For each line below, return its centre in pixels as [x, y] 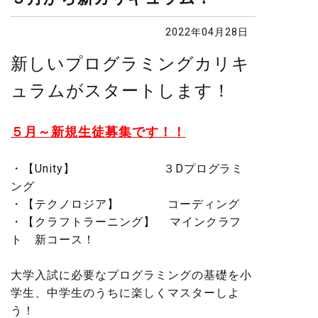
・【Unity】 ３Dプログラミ [127, 169]
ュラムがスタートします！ [121, 91]
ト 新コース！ [53, 240]
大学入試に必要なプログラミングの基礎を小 [131, 275]
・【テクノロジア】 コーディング [125, 204]
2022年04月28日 [207, 32]
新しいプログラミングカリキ [130, 64]
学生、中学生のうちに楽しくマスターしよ [125, 293]
